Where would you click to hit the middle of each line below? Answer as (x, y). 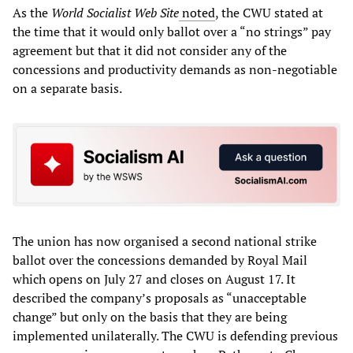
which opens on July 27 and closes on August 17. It (154, 279)
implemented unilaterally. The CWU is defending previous (175, 335)
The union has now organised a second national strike (165, 241)
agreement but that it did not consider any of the (150, 51)
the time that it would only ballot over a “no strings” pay (172, 32)
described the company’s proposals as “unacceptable (160, 297)
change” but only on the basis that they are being (150, 316)
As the (32, 13)
